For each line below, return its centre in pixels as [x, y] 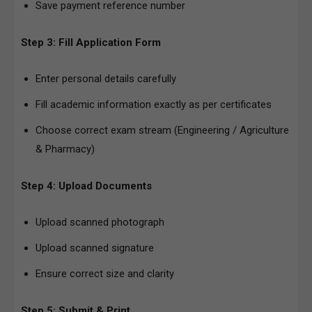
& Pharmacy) [65, 149]
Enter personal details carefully [106, 78]
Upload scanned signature [95, 248]
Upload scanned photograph [100, 222]
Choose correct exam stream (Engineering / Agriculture [162, 130]
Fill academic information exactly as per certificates [154, 104]
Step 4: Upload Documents [86, 186]
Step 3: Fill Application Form [91, 42]
